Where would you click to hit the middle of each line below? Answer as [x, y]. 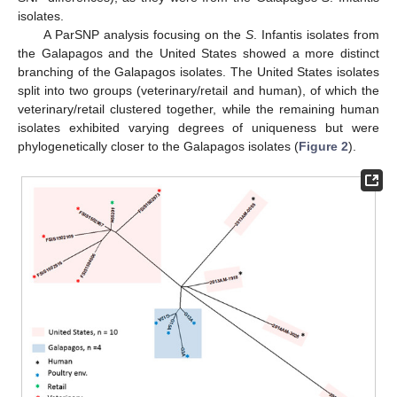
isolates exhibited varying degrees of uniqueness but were [198, 128]
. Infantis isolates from [316, 35]
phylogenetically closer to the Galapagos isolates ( [158, 147]
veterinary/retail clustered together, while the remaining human [198, 109]
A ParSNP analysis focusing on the [144, 35]
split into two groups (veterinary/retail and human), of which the [198, 91]
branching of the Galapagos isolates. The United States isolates [198, 72]
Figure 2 [323, 147]
